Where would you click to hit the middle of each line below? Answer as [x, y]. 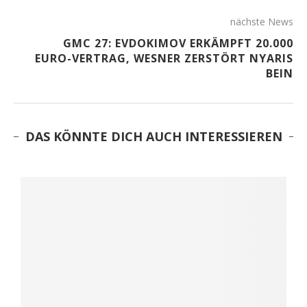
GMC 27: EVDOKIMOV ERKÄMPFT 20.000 [178, 43]
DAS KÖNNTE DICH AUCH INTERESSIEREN [153, 136]
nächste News [262, 22]
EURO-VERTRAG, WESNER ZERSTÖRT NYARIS [164, 58]
